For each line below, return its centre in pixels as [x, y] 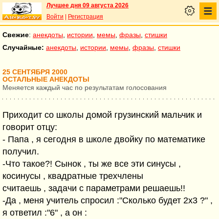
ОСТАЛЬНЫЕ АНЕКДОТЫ [46, 79]
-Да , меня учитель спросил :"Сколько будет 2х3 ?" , [108, 200]
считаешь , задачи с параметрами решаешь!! [94, 188]
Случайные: [23, 47]
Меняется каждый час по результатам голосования [85, 88]
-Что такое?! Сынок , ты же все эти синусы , [92, 164]
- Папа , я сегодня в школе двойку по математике [104, 139]
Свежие [16, 35]
